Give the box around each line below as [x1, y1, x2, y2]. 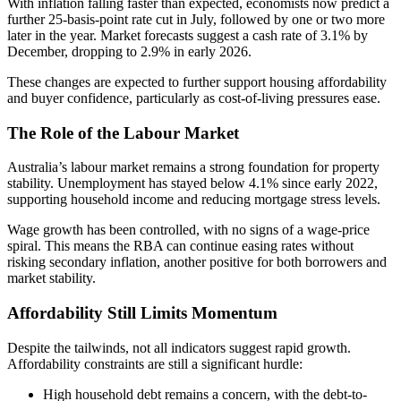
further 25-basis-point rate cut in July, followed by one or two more [7, 11, 385, 27]
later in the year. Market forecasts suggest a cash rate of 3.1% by [7, 27, 368, 43]
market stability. [7, 270, 96, 286]
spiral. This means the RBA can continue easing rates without [7, 238, 354, 254]
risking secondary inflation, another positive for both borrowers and [7, 254, 387, 270]
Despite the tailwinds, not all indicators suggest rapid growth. [7, 339, 351, 355]
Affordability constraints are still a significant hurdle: [7, 355, 303, 371]
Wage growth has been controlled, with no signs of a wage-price [7, 222, 370, 238]
